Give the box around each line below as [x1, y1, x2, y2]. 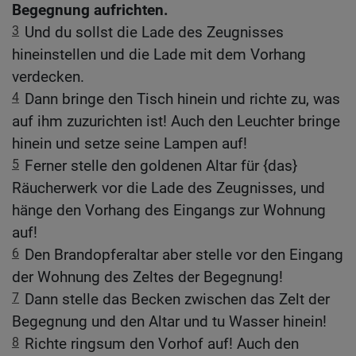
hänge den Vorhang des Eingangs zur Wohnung [12, 200, 326, 219]
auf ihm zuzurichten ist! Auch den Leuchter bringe [12, 111, 340, 130]
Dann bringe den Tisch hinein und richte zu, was [25, 89, 340, 108]
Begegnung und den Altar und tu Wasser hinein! [12, 311, 327, 331]
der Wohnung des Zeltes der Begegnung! [12, 267, 283, 286]
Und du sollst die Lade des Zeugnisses [25, 22, 284, 41]
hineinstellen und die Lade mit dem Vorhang [12, 44, 306, 64]
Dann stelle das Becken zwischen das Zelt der [25, 289, 330, 308]
